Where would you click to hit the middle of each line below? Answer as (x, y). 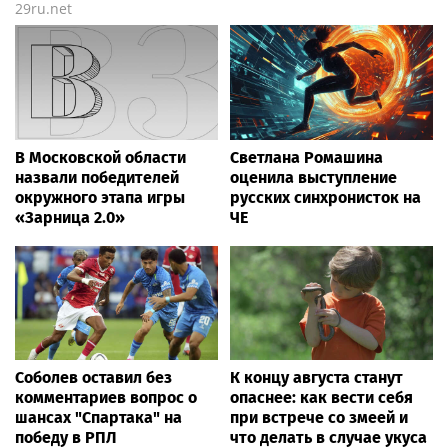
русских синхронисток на (325, 197)
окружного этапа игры (100, 197)
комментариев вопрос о (106, 397)
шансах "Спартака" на (98, 417)
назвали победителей (97, 177)
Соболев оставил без (93, 377)
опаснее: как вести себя (321, 397)
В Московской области (100, 157)
